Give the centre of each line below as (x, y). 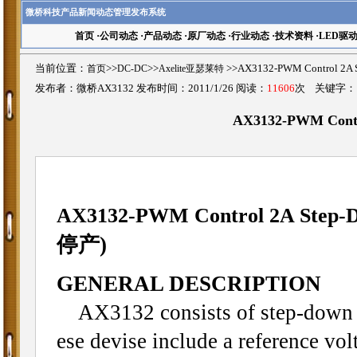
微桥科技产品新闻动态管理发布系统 (96, 12)
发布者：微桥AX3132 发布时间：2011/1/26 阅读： (151, 88)
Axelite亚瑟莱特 (191, 68)
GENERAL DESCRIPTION (188, 283)
